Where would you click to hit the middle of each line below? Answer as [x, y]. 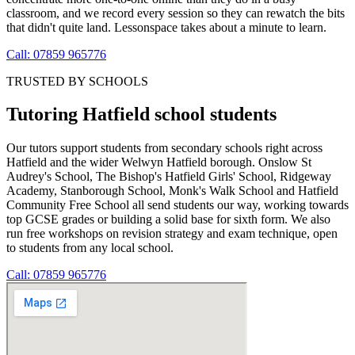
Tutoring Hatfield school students [141, 115]
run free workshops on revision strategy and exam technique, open [172, 234]
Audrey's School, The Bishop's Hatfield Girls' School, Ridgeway [169, 177]
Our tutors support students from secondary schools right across [164, 148]
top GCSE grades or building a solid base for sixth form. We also [168, 219]
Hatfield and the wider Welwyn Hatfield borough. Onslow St [159, 162]
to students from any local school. [90, 248]
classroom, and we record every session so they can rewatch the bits [176, 13]
